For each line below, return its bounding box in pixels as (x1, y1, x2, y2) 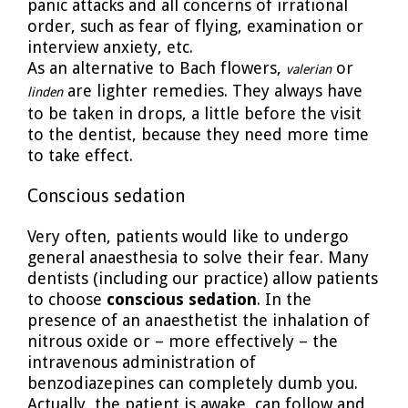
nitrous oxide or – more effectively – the (27, 331, 338, 351)
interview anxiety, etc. (27, 37, 193, 57)
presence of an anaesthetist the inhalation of (27, 310, 370, 330)
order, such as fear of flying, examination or (27, 16, 363, 36)
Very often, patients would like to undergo (27, 226, 349, 246)
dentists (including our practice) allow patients (27, 268, 378, 288)
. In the (257, 289, 311, 309)
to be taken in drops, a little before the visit (27, 104, 362, 124)
